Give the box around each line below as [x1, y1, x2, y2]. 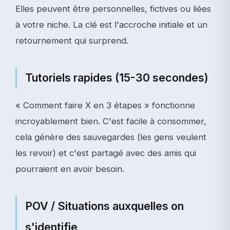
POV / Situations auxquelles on [25, 199, 184, 213]
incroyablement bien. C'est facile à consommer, [15, 116, 206, 126]
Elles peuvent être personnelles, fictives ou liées [15, 4, 211, 14]
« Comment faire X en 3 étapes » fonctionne [15, 100, 195, 110]
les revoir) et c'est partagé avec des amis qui [15, 148, 196, 158]
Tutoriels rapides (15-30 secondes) [25, 71, 208, 84]
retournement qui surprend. [15, 35, 128, 46]
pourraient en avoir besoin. [15, 164, 124, 174]
